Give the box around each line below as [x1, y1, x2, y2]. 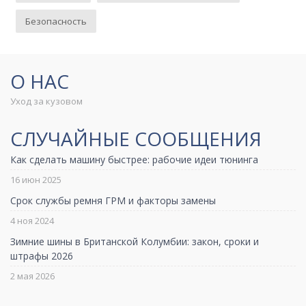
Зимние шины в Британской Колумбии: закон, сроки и [10, 234, 259, 248]
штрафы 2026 [10, 249, 73, 262]
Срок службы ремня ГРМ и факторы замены [10, 193, 216, 207]
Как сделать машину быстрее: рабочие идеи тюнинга [10, 152, 258, 166]
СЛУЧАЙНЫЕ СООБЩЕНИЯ [10, 126, 262, 152]
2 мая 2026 [10, 269, 55, 282]
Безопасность [25, 14, 87, 27]
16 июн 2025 [10, 173, 61, 186]
